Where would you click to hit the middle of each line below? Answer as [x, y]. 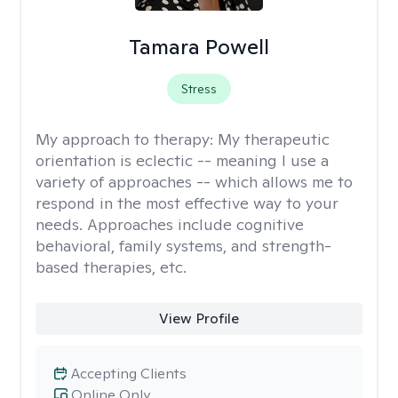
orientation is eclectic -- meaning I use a [182, 160]
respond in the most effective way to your [187, 203]
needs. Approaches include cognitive [170, 224]
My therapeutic [274, 139]
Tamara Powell [199, 47]
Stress [199, 89]
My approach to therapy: [127, 139]
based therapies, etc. [111, 267]
